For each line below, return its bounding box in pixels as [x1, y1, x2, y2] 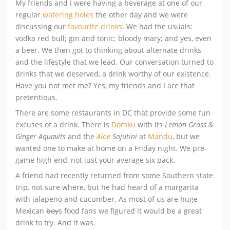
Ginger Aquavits [15, 131, 68, 141]
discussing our [15, 21, 68, 31]
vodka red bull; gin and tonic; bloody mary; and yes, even [15, 33, 212, 43]
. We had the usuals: [122, 21, 193, 31]
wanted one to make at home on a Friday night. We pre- [15, 143, 207, 153]
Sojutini [110, 131, 140, 141]
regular [15, 9, 43, 20]
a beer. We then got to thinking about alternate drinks [15, 45, 202, 55]
